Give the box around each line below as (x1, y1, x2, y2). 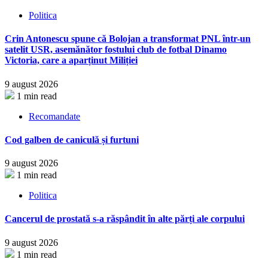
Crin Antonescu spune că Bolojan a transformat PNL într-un (5, 33, 251, 44)
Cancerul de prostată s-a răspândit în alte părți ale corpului (5, 214, 245, 224)
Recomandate (29, 111, 80, 121)
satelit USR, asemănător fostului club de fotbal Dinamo (5, 44, 227, 55)
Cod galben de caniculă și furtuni (5, 134, 139, 145)
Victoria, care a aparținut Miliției (5, 55, 138, 66)
